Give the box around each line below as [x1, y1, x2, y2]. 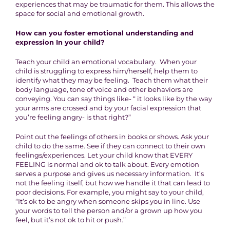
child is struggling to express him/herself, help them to [15, 67, 198, 75]
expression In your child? [15, 38, 105, 47]
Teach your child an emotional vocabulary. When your [15, 57, 197, 66]
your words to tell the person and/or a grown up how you [15, 206, 202, 215]
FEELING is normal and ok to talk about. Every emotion [15, 160, 199, 169]
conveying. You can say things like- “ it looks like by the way [15, 94, 212, 103]
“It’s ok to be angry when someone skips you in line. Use [15, 197, 200, 206]
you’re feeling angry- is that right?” [15, 113, 131, 122]
